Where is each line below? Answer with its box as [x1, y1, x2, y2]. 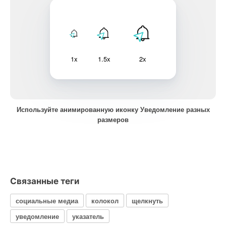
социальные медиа [16, 195, 78, 205]
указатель [72, 211, 104, 221]
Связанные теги [10, 176, 79, 186]
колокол [91, 195, 119, 205]
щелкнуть [132, 195, 163, 205]
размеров [97, 115, 129, 124]
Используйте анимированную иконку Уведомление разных [16, 104, 210, 114]
